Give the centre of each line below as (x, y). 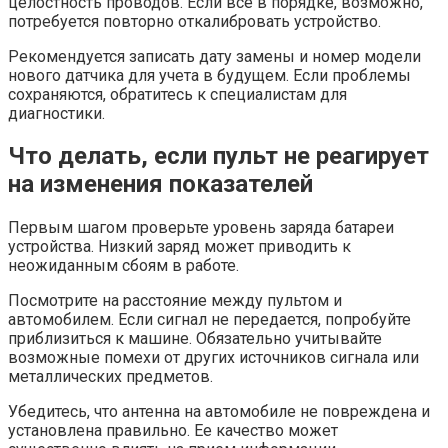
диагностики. (56, 113)
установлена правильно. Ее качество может (173, 431)
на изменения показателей (160, 184)
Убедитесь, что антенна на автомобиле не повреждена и (219, 412)
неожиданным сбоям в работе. (123, 266)
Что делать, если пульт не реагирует (218, 156)
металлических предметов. (110, 377)
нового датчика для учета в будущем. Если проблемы (209, 75)
